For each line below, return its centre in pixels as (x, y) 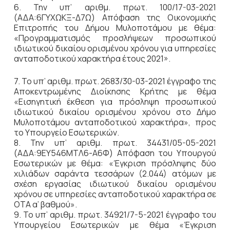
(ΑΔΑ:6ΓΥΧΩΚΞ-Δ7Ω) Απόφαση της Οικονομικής (115, 17)
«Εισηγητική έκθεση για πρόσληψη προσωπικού (115, 102)
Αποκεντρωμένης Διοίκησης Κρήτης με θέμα (115, 91)
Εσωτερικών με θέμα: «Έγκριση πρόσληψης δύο (115, 163)
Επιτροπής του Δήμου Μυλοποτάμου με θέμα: (115, 28)
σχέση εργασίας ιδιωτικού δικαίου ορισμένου (115, 184)
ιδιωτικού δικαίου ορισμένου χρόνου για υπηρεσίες (115, 48)
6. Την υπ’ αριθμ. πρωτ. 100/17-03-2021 (115, 7)
